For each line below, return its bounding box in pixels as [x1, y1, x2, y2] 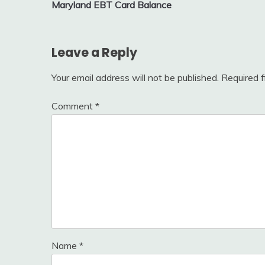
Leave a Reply [51, 43, 137, 61]
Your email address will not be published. [51, 71, 219, 83]
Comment [51, 99, 95, 112]
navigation [51, 5, 132, 24]
